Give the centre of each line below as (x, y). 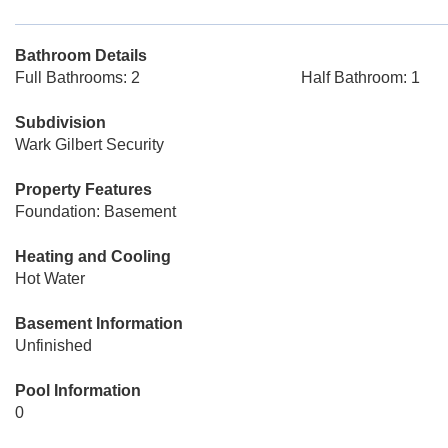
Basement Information (99, 323)
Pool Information (78, 390)
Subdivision (60, 122)
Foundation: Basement (95, 211)
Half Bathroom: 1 (360, 77)
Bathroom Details (81, 55)
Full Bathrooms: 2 (77, 77)
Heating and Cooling (93, 256)
